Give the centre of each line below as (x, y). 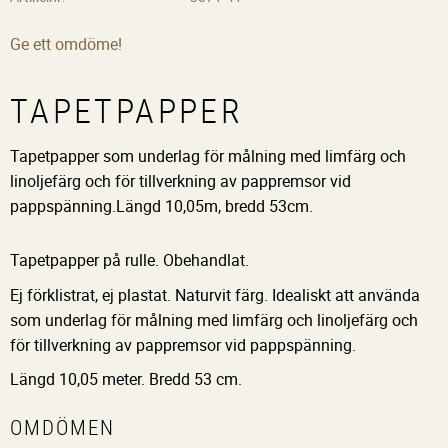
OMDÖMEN (63, 427)
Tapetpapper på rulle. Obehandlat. (129, 260)
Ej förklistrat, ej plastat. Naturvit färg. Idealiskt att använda (215, 294)
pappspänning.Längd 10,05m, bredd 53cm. (161, 205)
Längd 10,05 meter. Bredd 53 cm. (126, 379)
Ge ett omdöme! (66, 44)
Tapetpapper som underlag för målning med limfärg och (208, 155)
